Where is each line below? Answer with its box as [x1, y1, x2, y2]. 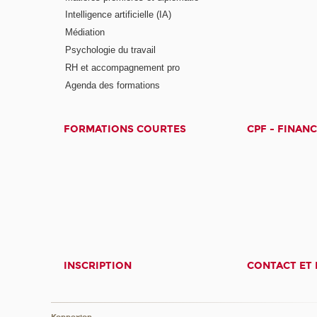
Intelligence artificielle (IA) [65, 9, 172, 21]
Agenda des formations [65, 79, 161, 91]
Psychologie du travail [65, 45, 156, 56]
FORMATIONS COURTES [64, 122, 187, 135]
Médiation [65, 27, 105, 38]
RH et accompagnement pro [65, 62, 180, 74]
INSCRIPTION [64, 259, 132, 272]
